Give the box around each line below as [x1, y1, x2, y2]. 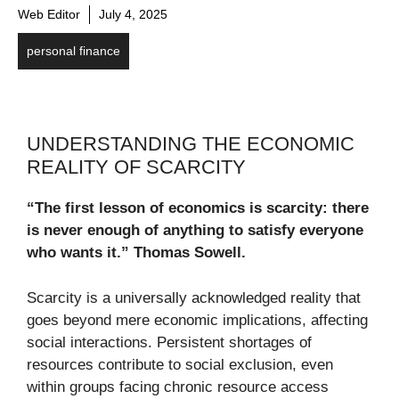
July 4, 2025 [99, 7, 167, 22]
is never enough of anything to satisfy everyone [27, 222, 363, 240]
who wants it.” [27, 244, 129, 262]
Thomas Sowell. [134, 244, 246, 262]
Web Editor [18, 7, 80, 22]
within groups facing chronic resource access [27, 378, 329, 395]
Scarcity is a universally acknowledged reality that [27, 289, 361, 306]
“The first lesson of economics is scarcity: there [27, 199, 369, 217]
